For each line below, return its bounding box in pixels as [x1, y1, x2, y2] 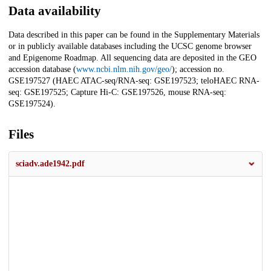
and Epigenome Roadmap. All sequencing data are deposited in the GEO [8, 53, 256, 63]
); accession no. [172, 65, 224, 74]
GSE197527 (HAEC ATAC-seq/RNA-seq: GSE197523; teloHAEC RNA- [8, 76, 260, 86]
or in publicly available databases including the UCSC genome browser [8, 42, 252, 51]
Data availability [8, 4, 101, 19]
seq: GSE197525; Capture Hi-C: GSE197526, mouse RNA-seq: [8, 88, 226, 97]
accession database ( [8, 65, 76, 74]
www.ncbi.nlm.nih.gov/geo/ [76, 65, 172, 74]
